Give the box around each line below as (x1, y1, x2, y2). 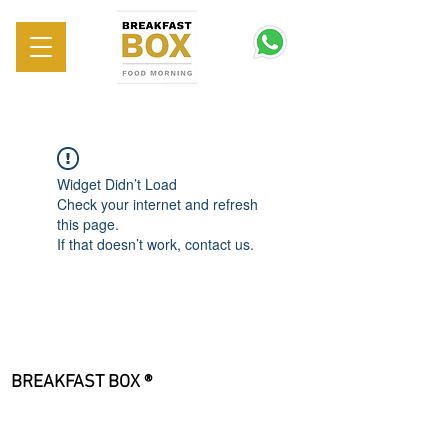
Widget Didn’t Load (57, 174, 177, 194)
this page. (57, 214, 119, 234)
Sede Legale (11, 393, 105, 414)
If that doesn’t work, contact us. (57, 234, 254, 254)
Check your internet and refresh (57, 194, 258, 214)
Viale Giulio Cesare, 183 (11, 414, 190, 435)
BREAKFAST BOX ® (11, 372, 152, 393)
